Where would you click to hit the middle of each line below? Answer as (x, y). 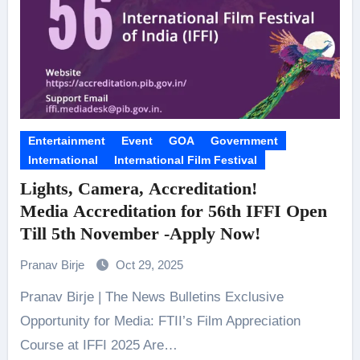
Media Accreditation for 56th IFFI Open (173, 211)
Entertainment (66, 141)
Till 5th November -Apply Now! (140, 233)
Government (244, 141)
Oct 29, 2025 (149, 265)
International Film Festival (185, 160)
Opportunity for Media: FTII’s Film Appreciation (160, 321)
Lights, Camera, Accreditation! (138, 188)
